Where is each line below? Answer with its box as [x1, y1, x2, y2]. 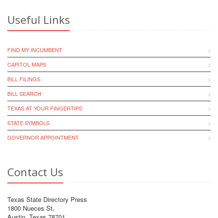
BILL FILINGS [7, 75, 40, 83]
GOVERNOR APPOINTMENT [7, 133, 79, 141]
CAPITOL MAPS [7, 60, 46, 68]
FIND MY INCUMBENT [7, 46, 62, 54]
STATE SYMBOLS [7, 119, 50, 127]
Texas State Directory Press [7, 195, 87, 204]
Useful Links [7, 12, 70, 27]
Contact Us [7, 164, 63, 179]
